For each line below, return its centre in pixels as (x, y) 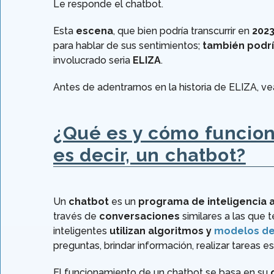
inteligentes (81, 231)
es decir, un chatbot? (150, 155)
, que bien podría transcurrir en (183, 31)
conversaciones (139, 217)
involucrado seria (93, 61)
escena (94, 31)
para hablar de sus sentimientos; (128, 46)
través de (76, 217)
